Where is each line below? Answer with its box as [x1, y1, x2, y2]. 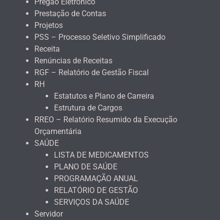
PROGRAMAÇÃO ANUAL [54, 173, 138, 183]
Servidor [34, 209, 63, 219]
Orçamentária [34, 126, 82, 136]
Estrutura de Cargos [54, 103, 122, 112]
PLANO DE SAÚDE [54, 162, 117, 171]
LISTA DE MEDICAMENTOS [54, 150, 149, 160]
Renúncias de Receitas [34, 55, 112, 65]
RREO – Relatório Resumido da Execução [34, 114, 177, 124]
